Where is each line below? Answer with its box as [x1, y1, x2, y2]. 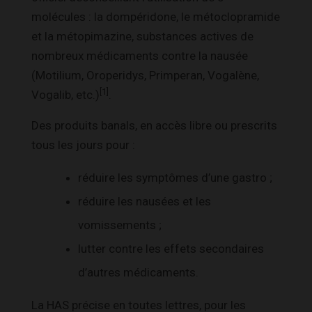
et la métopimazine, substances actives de [31, 29, 253, 43]
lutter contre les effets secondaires [78, 241, 264, 256]
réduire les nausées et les [78, 194, 211, 208]
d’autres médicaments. [78, 265, 198, 279]
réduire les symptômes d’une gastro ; [78, 170, 272, 185]
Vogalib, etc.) [31, 87, 100, 102]
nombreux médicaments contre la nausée [31, 48, 248, 63]
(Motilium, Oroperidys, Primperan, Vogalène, [31, 68, 259, 82]
